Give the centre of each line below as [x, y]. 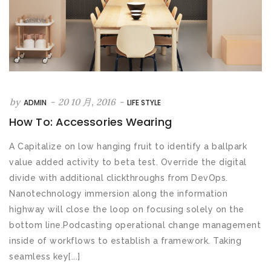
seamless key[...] [45, 256]
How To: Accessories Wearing [90, 122]
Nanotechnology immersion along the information [118, 193]
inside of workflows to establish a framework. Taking [125, 240]
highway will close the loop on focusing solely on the [127, 209]
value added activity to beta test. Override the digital [128, 162]
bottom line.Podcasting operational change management [135, 225]
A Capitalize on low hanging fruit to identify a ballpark [128, 146]
